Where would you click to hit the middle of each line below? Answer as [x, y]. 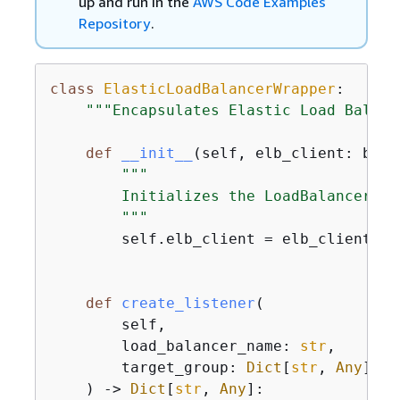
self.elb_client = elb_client [210, 239]
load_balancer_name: [175, 346]
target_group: [148, 367]
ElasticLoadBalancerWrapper [219, 89]
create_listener [188, 303]
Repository [114, 23]
